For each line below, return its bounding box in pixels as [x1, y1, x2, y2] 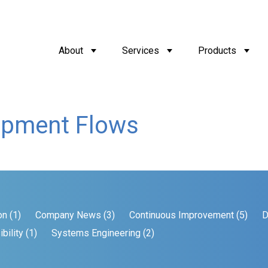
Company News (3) [35, 209, 115, 221]
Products [197, 45, 236, 56]
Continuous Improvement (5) [129, 209, 248, 221]
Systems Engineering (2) [51, 227, 155, 239]
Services [121, 45, 159, 56]
